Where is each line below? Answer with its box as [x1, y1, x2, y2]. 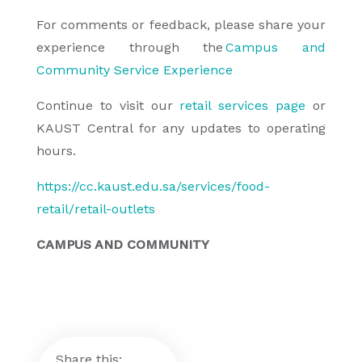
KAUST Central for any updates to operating [36, 120, 326, 136]
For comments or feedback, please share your [36, 16, 326, 32]
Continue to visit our [36, 97, 180, 113]
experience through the [36, 39, 226, 55]
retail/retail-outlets [36, 200, 155, 217]
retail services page [179, 97, 306, 113]
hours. [36, 142, 80, 158]
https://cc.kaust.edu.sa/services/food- [36, 178, 270, 194]
